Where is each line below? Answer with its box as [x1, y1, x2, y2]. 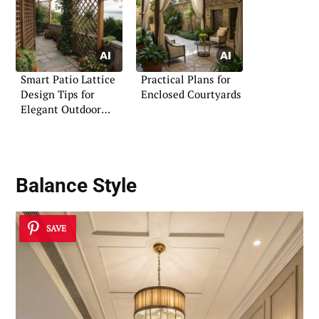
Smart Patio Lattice [21, 72, 115, 87]
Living [21, 117, 51, 132]
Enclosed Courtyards [141, 87, 241, 102]
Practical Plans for [141, 72, 231, 87]
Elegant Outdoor [21, 102, 101, 117]
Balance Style [16, 174, 137, 198]
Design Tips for [21, 87, 95, 102]
